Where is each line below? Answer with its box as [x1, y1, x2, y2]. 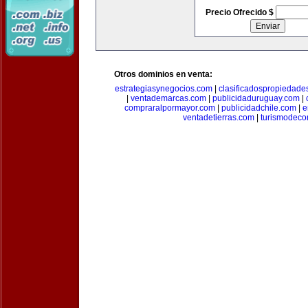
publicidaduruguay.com [212, 93, 300, 103]
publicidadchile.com [221, 103, 296, 113]
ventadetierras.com [183, 113, 254, 122]
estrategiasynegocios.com [114, 84, 212, 93]
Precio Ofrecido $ [205, 8, 276, 17]
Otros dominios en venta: [114, 69, 212, 79]
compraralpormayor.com [124, 103, 215, 113]
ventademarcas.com [131, 93, 206, 103]
